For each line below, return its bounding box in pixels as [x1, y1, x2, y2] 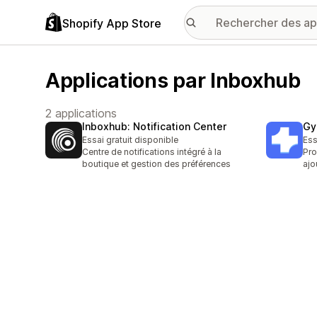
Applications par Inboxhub [45, 68, 301, 93]
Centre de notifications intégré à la [82, 146, 221, 158]
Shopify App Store [62, 16, 161, 30]
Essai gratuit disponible [82, 134, 178, 146]
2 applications [45, 106, 117, 120]
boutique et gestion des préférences [82, 158, 231, 170]
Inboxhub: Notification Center [82, 120, 226, 133]
